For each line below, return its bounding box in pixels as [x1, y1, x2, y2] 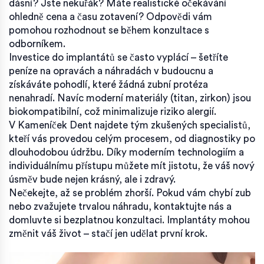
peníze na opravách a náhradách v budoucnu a [9, 65, 213, 76]
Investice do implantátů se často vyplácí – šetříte [9, 52, 228, 62]
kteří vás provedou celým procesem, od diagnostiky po [9, 133, 255, 144]
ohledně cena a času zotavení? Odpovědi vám [9, 11, 212, 22]
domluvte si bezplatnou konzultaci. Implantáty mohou [9, 214, 250, 225]
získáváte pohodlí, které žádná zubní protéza [9, 79, 208, 90]
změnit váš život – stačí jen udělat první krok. [9, 228, 207, 239]
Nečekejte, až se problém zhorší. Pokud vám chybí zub [9, 187, 251, 198]
